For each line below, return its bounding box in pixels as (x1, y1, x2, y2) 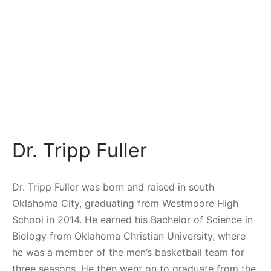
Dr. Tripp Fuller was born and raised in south (12, 180, 214, 193)
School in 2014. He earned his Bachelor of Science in (12, 213, 253, 226)
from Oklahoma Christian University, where (47, 229, 246, 242)
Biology (12, 229, 47, 242)
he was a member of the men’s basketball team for (12, 246, 244, 258)
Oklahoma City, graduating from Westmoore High (12, 197, 238, 209)
